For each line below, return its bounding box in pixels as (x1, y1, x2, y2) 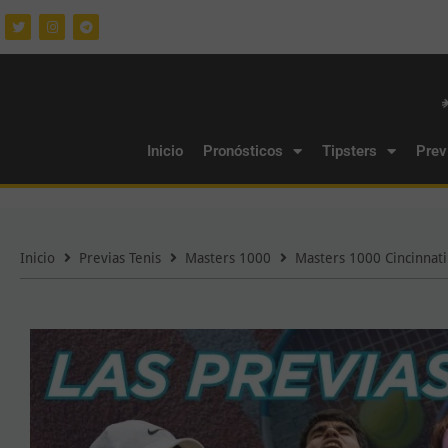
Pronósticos (202, 142, 283, 160)
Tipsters (321, 142, 377, 160)
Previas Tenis (79, 250, 161, 266)
